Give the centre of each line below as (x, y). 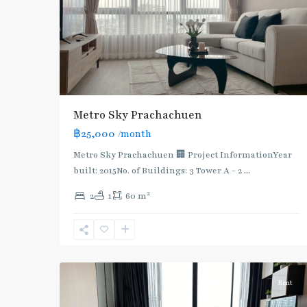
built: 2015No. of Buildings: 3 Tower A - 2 (159, 171)
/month (135, 135)
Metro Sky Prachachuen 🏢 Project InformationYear (183, 155)
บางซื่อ (88, 249)
